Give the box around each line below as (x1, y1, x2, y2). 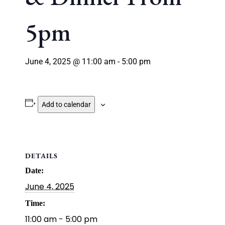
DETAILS (25, 151, 58, 160)
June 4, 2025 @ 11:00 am (25, 57, 116, 66)
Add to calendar (41, 100, 91, 108)
